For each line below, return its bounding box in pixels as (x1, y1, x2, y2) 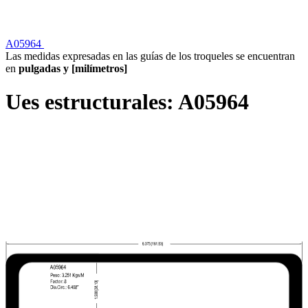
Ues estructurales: (5, 89, 178, 115)
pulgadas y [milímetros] (16, 62, 127, 74)
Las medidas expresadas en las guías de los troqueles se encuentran (5, 49, 295, 62)
